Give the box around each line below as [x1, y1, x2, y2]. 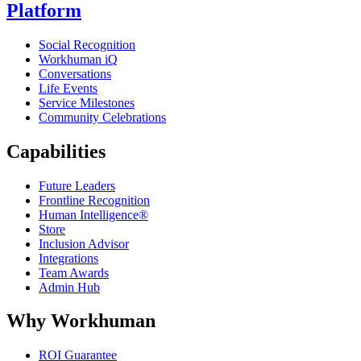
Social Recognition [39, 37, 135, 52]
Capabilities [6, 140, 106, 162]
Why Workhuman [6, 310, 156, 332]
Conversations [39, 66, 111, 81]
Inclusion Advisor [39, 236, 129, 251]
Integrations [39, 251, 98, 265]
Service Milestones [39, 95, 135, 110]
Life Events [39, 81, 98, 95]
